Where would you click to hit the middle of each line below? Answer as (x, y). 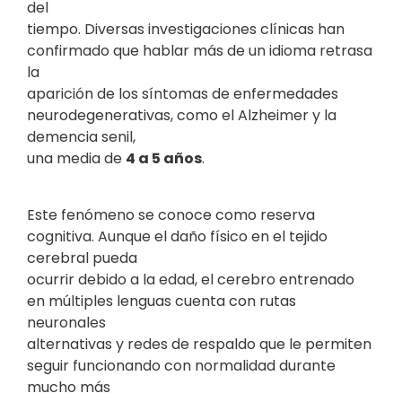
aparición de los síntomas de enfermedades (183, 94)
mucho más (69, 387)
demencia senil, (81, 137)
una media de (76, 159)
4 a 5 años (164, 159)
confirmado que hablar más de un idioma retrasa (200, 51)
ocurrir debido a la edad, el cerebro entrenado (191, 279)
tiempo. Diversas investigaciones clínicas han (186, 30)
